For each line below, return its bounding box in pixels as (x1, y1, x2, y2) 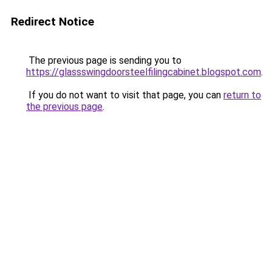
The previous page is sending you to (26, 55, 182, 66)
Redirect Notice (11, 15, 94, 29)
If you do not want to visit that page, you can (26, 89, 223, 101)
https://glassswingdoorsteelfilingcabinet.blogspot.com (26, 66, 261, 78)
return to (223, 89, 261, 101)
